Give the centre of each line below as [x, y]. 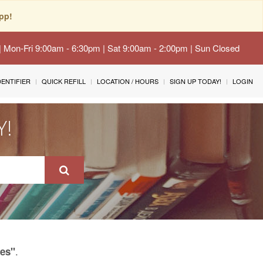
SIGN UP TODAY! [195, 81]
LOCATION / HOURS [128, 81]
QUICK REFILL [64, 81]
